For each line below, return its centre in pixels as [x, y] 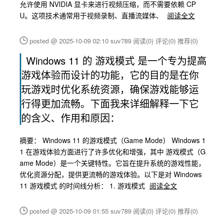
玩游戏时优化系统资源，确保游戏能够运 [110, 89]
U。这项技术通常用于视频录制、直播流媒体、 [92, 15]
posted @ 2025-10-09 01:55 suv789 [81, 211]
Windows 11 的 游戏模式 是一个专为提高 [116, 60]
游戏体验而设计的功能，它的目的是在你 [110, 75]
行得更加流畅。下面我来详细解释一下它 [110, 103]
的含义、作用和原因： [71, 118]
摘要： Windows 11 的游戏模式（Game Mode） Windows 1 [113, 140]
